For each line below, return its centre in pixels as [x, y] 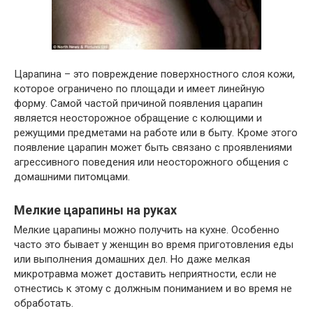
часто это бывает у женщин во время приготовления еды [154, 245]
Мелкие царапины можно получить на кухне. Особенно [147, 230]
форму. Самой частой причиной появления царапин [138, 103]
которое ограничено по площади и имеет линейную [139, 89]
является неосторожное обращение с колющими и [138, 118]
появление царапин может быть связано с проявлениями [153, 147]
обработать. [44, 303]
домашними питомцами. [72, 177]
